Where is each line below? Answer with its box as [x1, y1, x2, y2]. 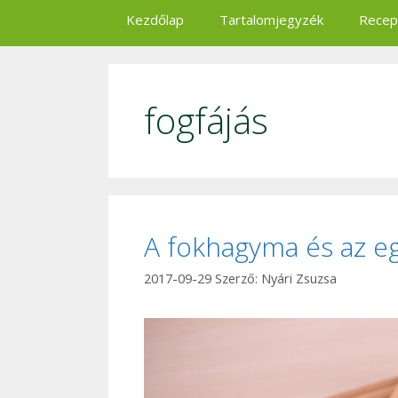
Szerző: [215, 270, 261, 288]
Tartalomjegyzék [219, 11, 323, 28]
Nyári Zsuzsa [261, 270, 337, 288]
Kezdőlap [126, 11, 184, 28]
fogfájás [144, 96, 268, 145]
